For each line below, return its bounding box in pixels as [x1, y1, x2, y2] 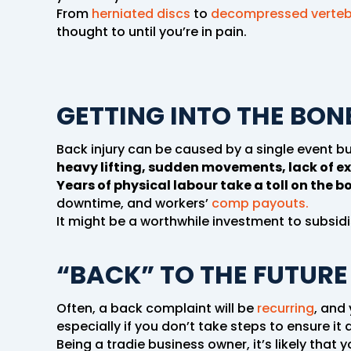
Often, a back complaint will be [56, 299, 257, 317]
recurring [257, 299, 314, 317]
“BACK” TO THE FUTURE [56, 256, 348, 292]
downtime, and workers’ [56, 194, 208, 212]
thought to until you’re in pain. [56, 22, 247, 41]
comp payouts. [208, 194, 312, 212]
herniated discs [92, 4, 190, 23]
